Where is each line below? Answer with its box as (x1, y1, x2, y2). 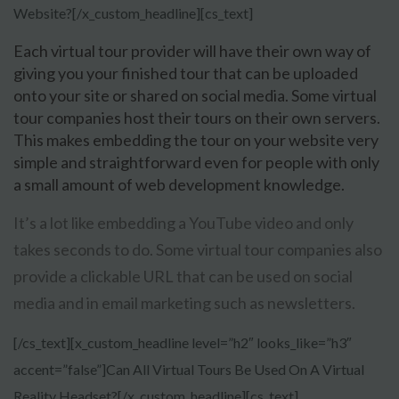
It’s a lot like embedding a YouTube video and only (13, 213, 354, 233)
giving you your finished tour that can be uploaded (13, 63, 358, 84)
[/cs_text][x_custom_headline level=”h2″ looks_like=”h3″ (13, 334, 352, 352)
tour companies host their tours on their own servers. (13, 108, 380, 128)
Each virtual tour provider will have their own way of (13, 41, 371, 61)
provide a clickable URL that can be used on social (13, 266, 353, 287)
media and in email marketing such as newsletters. (13, 293, 355, 313)
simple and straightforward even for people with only (13, 152, 379, 173)
